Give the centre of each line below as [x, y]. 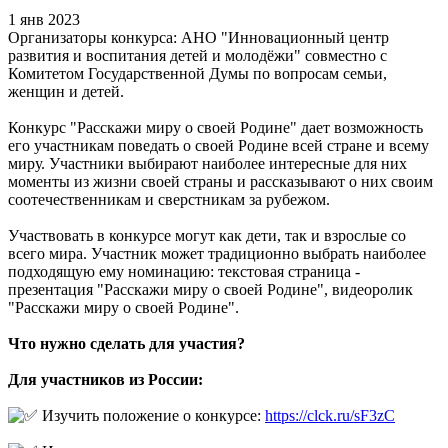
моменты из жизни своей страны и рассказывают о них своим [220, 182]
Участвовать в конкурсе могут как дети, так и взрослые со [207, 236]
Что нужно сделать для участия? [126, 344]
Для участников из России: [105, 380]
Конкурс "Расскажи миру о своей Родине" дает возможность [215, 128]
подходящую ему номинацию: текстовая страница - [184, 272]
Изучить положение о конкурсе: [151, 416]
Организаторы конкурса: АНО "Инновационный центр [198, 38]
